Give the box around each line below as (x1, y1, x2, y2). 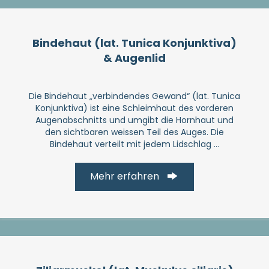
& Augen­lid (103, 50, 166, 65)
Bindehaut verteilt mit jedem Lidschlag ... (50, 138, 219, 150)
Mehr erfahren (90, 169, 160, 184)
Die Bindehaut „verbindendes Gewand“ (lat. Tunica (29, 89, 240, 102)
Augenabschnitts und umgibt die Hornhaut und (35, 113, 234, 126)
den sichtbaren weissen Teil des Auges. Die (45, 125, 224, 138)
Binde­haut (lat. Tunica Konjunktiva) (32, 35, 237, 50)
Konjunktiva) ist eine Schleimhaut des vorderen (35, 101, 234, 114)
